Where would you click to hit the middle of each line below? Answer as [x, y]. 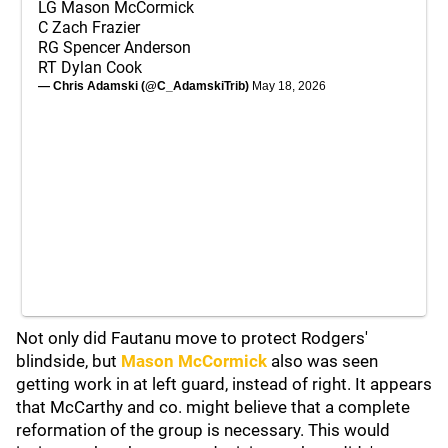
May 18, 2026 [289, 86]
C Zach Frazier [89, 27]
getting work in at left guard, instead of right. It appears [224, 384]
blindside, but [68, 361]
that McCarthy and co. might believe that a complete [213, 407]
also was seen [324, 361]
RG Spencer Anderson [114, 47]
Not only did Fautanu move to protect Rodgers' [192, 338]
